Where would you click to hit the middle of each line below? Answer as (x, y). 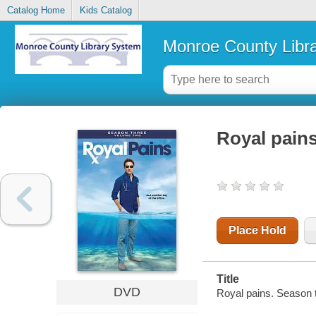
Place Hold (257, 231)
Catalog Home (36, 11)
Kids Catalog (105, 11)
